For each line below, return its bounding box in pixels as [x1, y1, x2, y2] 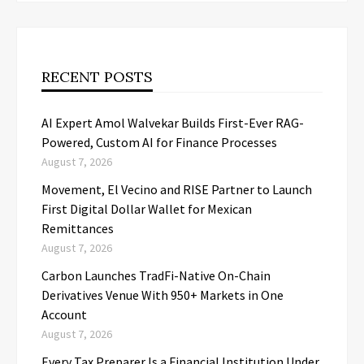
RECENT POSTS [41, 67, 153, 86]
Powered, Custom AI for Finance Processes [41, 133, 277, 150]
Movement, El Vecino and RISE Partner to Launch [41, 180, 312, 197]
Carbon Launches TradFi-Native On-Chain [41, 266, 271, 284]
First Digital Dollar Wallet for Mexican [41, 200, 252, 217]
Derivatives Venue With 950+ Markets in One [41, 286, 284, 303]
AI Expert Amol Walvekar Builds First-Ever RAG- [41, 114, 304, 131]
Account [41, 305, 87, 323]
